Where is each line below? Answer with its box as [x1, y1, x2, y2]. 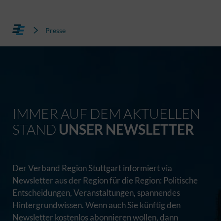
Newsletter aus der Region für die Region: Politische [12, 175, 198, 185]
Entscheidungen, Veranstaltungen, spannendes [12, 187, 180, 198]
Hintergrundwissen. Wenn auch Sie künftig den [12, 200, 181, 210]
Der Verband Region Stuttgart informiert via [12, 163, 172, 173]
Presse [45, 26, 66, 35]
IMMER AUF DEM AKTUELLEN [12, 105, 200, 122]
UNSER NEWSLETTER [59, 121, 194, 138]
